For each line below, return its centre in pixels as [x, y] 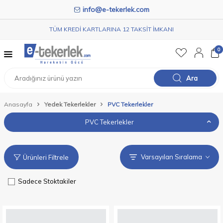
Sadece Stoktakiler [47, 181]
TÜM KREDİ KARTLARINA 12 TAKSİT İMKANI [111, 29]
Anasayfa [18, 104]
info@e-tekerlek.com [116, 9]
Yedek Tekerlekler [70, 104]
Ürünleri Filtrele [46, 157]
